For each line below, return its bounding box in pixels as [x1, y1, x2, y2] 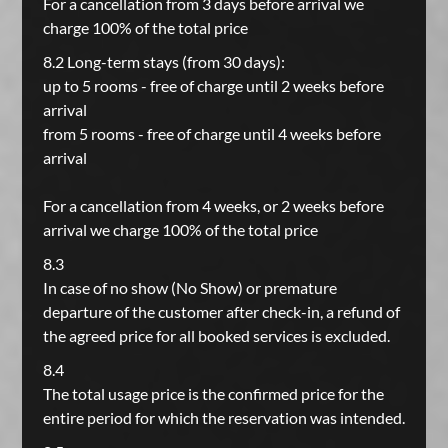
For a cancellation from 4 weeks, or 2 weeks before [42, 196, 384, 215]
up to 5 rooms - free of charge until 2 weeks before [42, 76, 384, 95]
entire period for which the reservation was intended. [42, 408, 405, 427]
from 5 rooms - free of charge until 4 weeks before [42, 124, 381, 143]
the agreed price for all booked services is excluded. [42, 326, 390, 345]
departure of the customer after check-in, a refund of [42, 302, 400, 321]
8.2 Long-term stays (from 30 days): [42, 52, 285, 71]
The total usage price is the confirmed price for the [42, 384, 384, 403]
